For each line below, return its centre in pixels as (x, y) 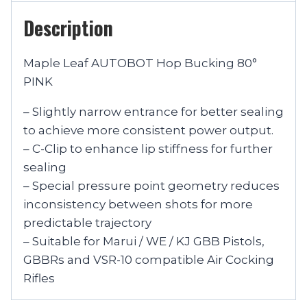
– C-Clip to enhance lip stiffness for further (148, 148)
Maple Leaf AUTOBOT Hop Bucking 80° (140, 63)
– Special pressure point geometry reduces (151, 185)
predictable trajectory (87, 222)
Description (68, 27)
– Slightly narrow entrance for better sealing (153, 111)
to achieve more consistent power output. (148, 130)
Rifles (39, 278)
